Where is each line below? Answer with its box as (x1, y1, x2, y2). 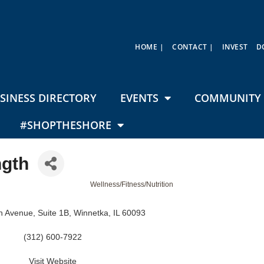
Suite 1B (38, 208, 70, 218)
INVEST (222, 42, 248, 52)
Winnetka (74, 208, 109, 218)
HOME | (135, 42, 164, 52)
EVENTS (120, 91, 159, 105)
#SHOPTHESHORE (20, 118, 111, 133)
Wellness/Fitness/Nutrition (90, 180, 174, 189)
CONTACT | (172, 42, 214, 52)
